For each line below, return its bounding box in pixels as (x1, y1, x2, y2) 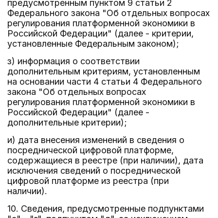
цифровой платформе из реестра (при (7, 176, 169, 186)
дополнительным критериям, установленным (7, 66, 200, 76)
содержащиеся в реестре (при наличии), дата (7, 155, 203, 165)
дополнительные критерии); (7, 117, 127, 127)
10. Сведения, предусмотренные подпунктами (7, 203, 204, 214)
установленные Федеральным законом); (7, 38, 179, 49)
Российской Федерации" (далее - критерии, (7, 28, 194, 38)
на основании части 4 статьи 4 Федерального (7, 76, 202, 87)
